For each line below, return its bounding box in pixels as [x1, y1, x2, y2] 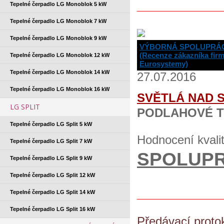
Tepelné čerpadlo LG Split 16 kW [10, 206, 95, 212]
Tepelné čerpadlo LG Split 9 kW [10, 155, 92, 161]
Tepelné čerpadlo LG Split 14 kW [10, 189, 95, 195]
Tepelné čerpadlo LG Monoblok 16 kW [10, 86, 109, 92]
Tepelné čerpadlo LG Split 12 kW [10, 172, 95, 178]
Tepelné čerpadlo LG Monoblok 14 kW [10, 69, 109, 75]
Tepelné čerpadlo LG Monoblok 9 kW [10, 35, 106, 41]
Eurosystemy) [139, 59, 188, 68]
